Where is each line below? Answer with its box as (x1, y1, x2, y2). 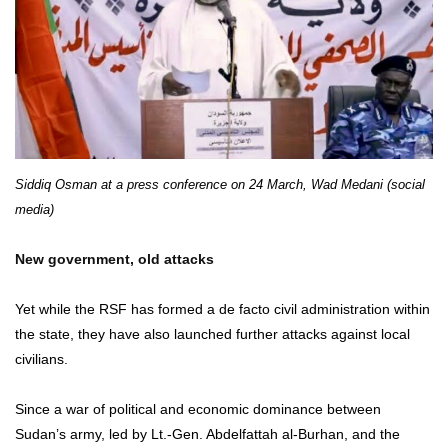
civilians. (15, 351, 68, 368)
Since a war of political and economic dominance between (15, 401, 381, 418)
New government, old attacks (15, 251, 214, 268)
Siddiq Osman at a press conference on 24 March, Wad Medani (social (15, 176, 425, 192)
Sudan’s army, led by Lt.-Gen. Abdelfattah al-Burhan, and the (15, 426, 400, 443)
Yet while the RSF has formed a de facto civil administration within (15, 301, 430, 318)
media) (15, 201, 54, 217)
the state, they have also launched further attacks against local (15, 326, 410, 343)
